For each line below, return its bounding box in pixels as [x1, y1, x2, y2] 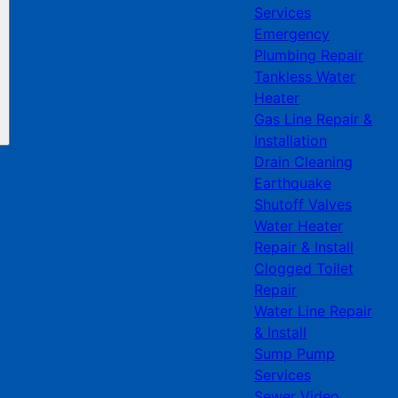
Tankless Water [253, 68, 355, 85]
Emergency [253, 25, 330, 43]
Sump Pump [253, 345, 335, 362]
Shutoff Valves [253, 195, 352, 213]
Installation [253, 131, 327, 149]
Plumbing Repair [253, 46, 363, 64]
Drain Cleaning [253, 153, 353, 171]
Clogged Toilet [253, 259, 354, 277]
